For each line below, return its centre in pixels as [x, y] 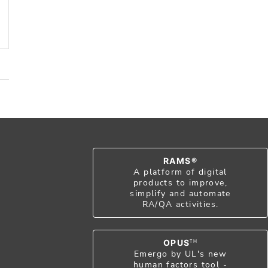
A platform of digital [180, 172]
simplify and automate [180, 193]
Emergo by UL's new [180, 254]
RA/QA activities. [180, 204]
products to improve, [181, 182]
